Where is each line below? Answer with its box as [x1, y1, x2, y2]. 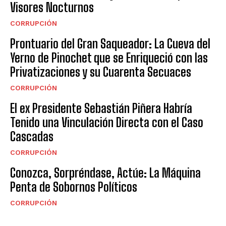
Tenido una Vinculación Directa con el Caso [10, 115, 203, 130]
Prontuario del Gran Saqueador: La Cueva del [10, 36, 210, 51]
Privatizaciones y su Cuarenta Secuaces [10, 65, 191, 80]
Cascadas [10, 129, 53, 144]
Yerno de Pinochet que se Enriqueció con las [10, 50, 208, 66]
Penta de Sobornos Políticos [10, 180, 137, 195]
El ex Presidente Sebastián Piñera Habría [10, 101, 192, 116]
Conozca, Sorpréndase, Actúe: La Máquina [10, 165, 201, 181]
